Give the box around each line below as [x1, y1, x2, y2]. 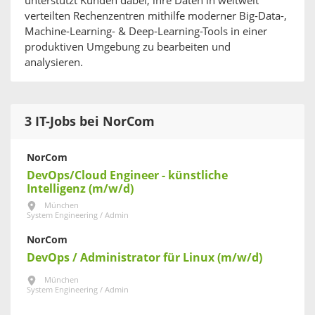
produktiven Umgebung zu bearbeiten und [25, 41, 231, 53]
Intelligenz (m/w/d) [27, 182, 134, 195]
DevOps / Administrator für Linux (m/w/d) [27, 250, 262, 264]
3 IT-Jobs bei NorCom [25, 114, 155, 129]
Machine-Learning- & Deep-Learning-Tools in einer [25, 25, 267, 38]
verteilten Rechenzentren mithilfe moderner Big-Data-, [25, 10, 287, 22]
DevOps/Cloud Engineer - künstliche [27, 169, 228, 182]
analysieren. [25, 56, 83, 69]
